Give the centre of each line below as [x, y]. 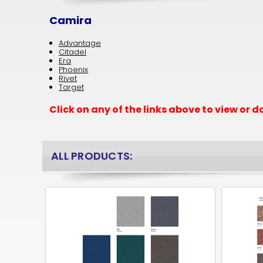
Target [72, 87]
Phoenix [74, 70]
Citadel [73, 52]
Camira [70, 21]
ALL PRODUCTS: [92, 156]
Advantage [80, 43]
